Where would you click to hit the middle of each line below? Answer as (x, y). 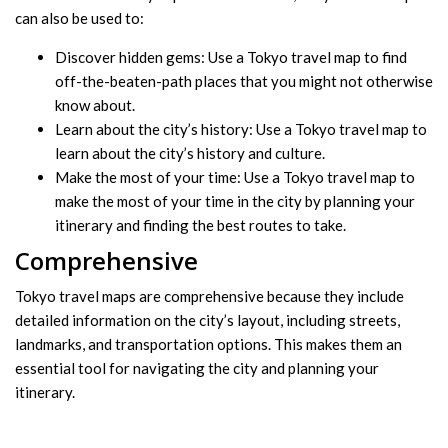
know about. (95, 104)
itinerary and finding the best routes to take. (200, 224)
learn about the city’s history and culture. (190, 152)
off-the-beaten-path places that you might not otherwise (244, 80)
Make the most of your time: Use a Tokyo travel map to (235, 176)
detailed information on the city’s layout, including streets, (207, 320)
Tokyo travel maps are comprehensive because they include (209, 296)
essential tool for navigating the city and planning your (197, 368)
